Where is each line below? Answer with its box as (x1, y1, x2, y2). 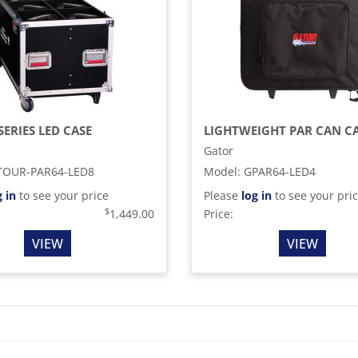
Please (204, 188, 241, 203)
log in (241, 188, 272, 203)
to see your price (16, 188, 109, 203)
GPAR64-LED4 (244, 164, 316, 179)
